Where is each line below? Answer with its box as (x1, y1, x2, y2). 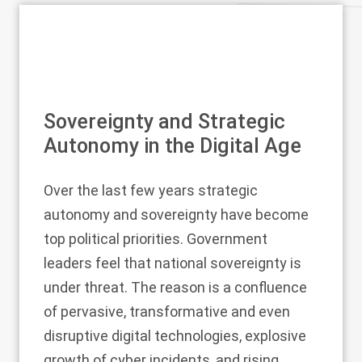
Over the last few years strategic (44, 182, 258, 199)
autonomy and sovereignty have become (44, 206, 309, 223)
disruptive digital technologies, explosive (44, 327, 306, 344)
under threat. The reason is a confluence (44, 279, 307, 296)
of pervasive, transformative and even (44, 303, 290, 320)
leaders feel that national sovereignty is (44, 255, 301, 271)
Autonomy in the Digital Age (44, 134, 301, 158)
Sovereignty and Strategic (44, 110, 285, 133)
